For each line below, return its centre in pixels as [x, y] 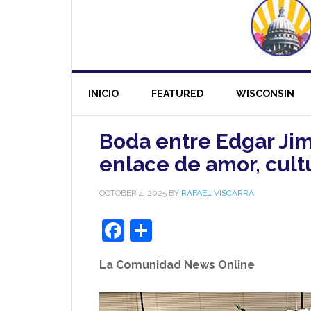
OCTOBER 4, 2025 [133, 193]
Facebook [174, 230]
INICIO [103, 94]
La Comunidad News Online [177, 265]
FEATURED [177, 94]
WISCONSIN [265, 94]
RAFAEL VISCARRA [218, 193]
